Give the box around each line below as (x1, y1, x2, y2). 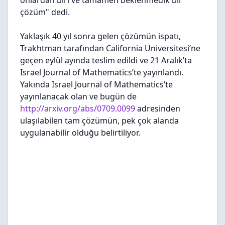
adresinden (135, 103, 180, 114)
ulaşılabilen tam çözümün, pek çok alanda (20, 115, 179, 126)
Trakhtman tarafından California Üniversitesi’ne (20, 43, 200, 54)
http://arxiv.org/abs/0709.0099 (20, 103, 135, 114)
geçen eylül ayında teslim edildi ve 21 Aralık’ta (20, 55, 192, 66)
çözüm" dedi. (20, 7, 70, 18)
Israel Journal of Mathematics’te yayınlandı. (20, 67, 183, 78)
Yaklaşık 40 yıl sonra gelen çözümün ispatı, (20, 31, 181, 42)
